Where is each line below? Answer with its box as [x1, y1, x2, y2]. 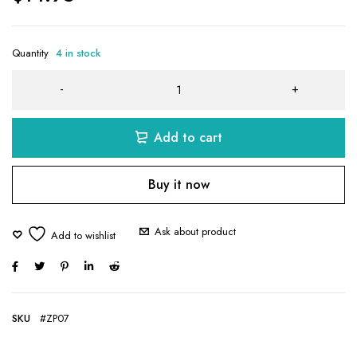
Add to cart [154, 127, 222, 147]
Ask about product [155, 223, 236, 239]
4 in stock [56, 45, 100, 61]
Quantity [12, 45, 49, 61]
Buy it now [147, 175, 210, 194]
